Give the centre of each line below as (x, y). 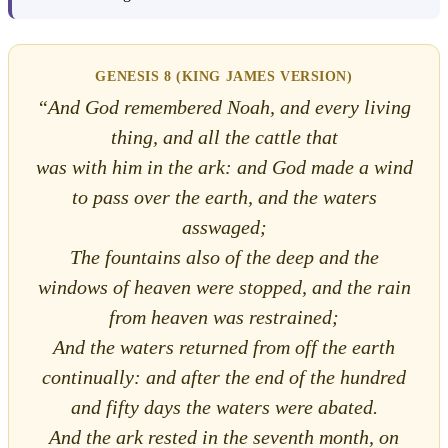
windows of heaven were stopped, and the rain (224, 286)
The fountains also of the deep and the (224, 256)
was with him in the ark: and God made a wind (224, 166)
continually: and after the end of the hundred (224, 376)
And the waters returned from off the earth (224, 346)
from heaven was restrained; (224, 316)
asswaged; (224, 226)
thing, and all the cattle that (224, 136)
